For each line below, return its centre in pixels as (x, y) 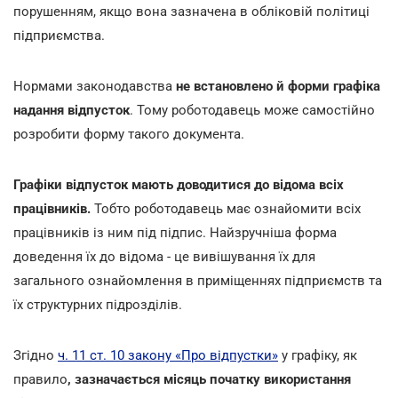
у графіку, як (318, 355)
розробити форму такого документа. (129, 134)
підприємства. (59, 35)
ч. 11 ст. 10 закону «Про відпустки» (168, 355)
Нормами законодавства (95, 86)
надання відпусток (72, 110)
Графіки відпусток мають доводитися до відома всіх (179, 184)
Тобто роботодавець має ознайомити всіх (227, 208)
